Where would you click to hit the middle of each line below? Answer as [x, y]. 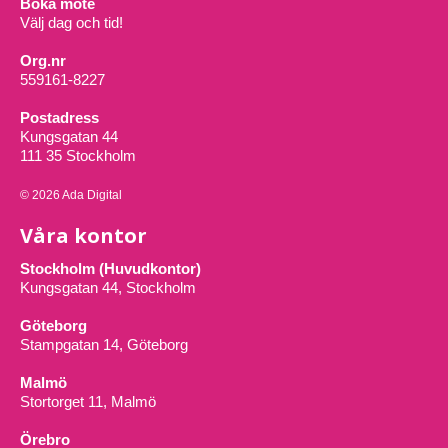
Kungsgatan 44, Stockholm [108, 287]
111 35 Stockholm [78, 155]
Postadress [59, 117]
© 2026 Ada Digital [71, 194]
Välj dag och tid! [71, 22]
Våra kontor [83, 235]
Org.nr [43, 60]
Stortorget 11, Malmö [88, 401]
